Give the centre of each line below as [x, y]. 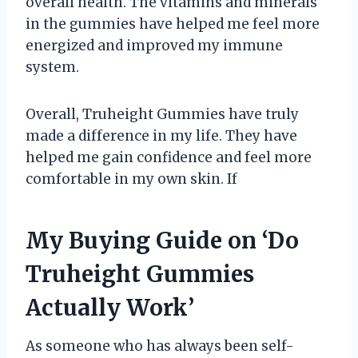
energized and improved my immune [154, 45]
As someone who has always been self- [160, 346]
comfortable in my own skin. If [131, 179]
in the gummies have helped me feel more [173, 24]
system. [52, 67]
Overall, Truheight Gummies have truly [162, 114]
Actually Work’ [110, 307]
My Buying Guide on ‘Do [162, 240]
